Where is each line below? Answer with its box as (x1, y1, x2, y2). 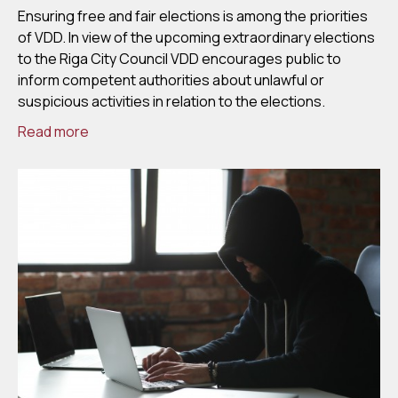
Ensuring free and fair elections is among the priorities (18, 6, 368, 27)
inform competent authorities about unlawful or (18, 70, 324, 91)
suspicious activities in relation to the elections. (18, 92, 325, 112)
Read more (18, 122, 89, 142)
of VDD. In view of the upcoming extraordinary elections (18, 28, 375, 48)
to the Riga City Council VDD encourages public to (18, 49, 341, 69)
